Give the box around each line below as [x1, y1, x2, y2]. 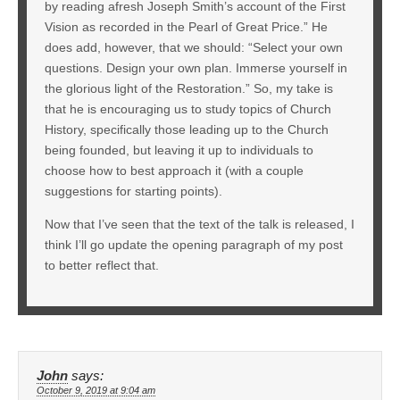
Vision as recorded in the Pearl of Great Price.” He [45, 19, 328, 34]
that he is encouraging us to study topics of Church [45, 101, 331, 116]
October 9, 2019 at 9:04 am [37, 384, 155, 396]
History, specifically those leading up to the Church [45, 121, 329, 137]
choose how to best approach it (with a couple [45, 162, 304, 178]
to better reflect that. [45, 257, 159, 272]
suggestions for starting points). [45, 183, 222, 198]
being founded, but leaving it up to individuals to [45, 142, 313, 157]
